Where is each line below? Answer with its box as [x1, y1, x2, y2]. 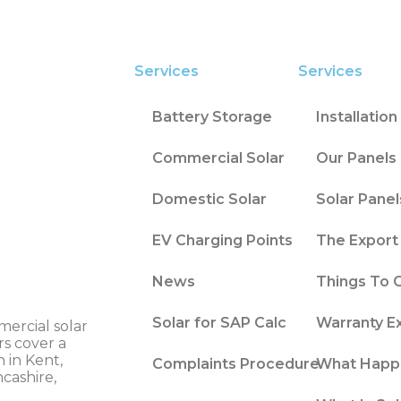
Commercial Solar [152, 149, 285, 166]
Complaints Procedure [152, 354, 320, 372]
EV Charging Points [152, 231, 293, 249]
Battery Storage [152, 107, 272, 125]
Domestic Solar [152, 190, 267, 208]
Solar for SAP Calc [152, 313, 286, 331]
